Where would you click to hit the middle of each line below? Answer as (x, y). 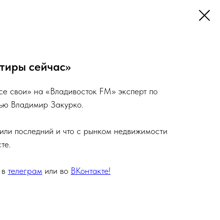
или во (56, 171)
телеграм (25, 171)
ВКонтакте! (91, 171)
